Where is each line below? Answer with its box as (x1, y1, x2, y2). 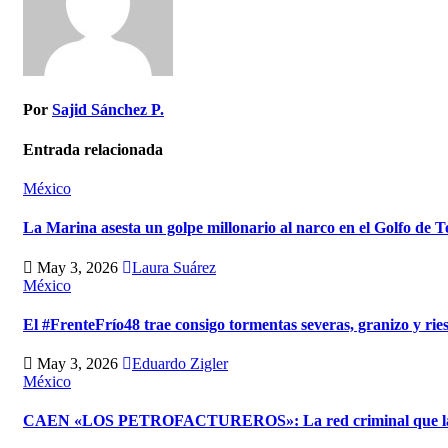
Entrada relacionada (23, 140, 163, 158)
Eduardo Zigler (132, 355, 228, 373)
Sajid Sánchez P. (52, 101, 164, 119)
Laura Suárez (132, 258, 216, 276)
